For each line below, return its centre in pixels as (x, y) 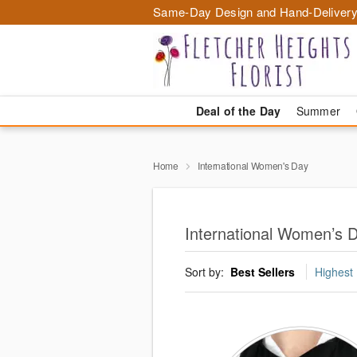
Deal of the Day (238, 111)
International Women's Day (253, 165)
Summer (318, 111)
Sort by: (206, 272)
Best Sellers (263, 272)
